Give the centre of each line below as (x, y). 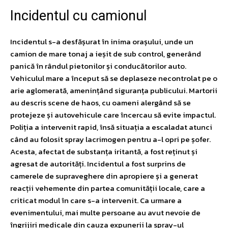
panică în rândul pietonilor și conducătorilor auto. (98, 66)
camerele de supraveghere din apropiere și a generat (104, 176)
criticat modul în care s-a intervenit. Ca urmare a (96, 200)
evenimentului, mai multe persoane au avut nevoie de (105, 212)
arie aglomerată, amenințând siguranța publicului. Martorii (114, 90)
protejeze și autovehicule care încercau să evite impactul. (113, 115)
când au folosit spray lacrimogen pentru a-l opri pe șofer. (110, 139)
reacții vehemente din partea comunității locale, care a (108, 188)
